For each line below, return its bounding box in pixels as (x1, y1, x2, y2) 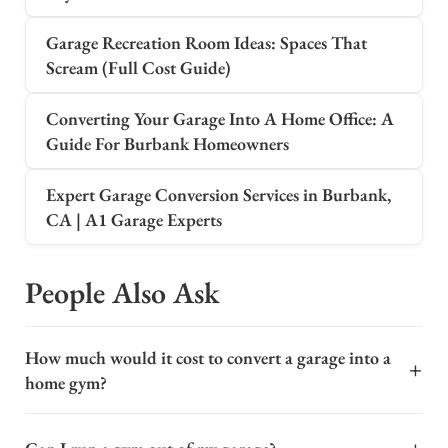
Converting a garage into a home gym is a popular (25, 415, 377, 435)
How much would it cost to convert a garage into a (25, 345, 391, 369)
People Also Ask (25, 272, 220, 312)
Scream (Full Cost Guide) (46, 55, 231, 79)
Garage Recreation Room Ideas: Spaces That (46, 30, 367, 54)
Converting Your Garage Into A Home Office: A (46, 106, 394, 130)
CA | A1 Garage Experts (46, 207, 222, 231)
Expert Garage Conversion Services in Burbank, (46, 182, 391, 206)
